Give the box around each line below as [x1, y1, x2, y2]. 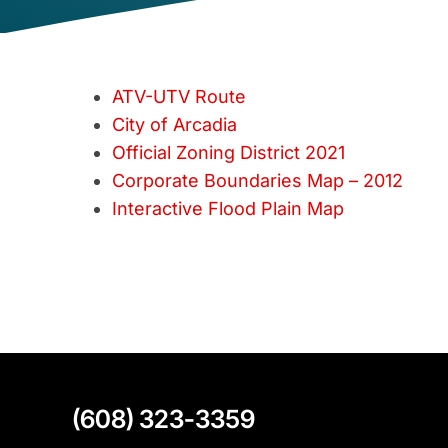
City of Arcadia [111, 114, 237, 135]
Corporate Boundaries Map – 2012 [111, 170, 403, 191]
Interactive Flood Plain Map [111, 198, 344, 219]
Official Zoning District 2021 [111, 142, 345, 163]
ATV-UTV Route [111, 86, 246, 107]
